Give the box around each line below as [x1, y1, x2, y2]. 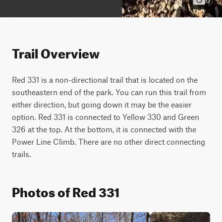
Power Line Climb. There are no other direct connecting [12, 137, 205, 146]
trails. [12, 149, 31, 159]
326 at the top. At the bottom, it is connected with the [12, 124, 196, 134]
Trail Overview [12, 41, 100, 61]
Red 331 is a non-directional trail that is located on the [12, 75, 198, 84]
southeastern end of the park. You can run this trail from [12, 87, 206, 97]
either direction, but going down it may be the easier [12, 100, 192, 109]
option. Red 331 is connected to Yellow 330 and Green [12, 112, 199, 121]
